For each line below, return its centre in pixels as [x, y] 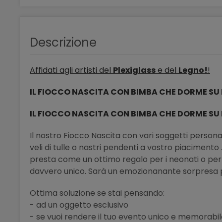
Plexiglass [134, 70]
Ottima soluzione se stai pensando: [97, 193]
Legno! [193, 70]
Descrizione [63, 42]
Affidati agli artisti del [71, 70]
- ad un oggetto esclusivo [79, 205]
